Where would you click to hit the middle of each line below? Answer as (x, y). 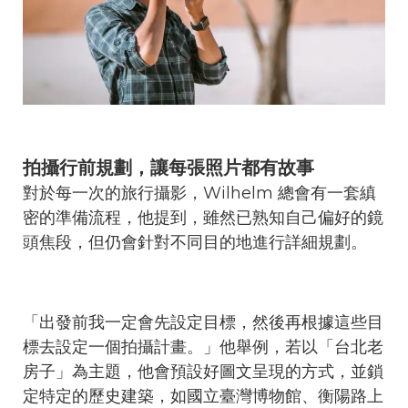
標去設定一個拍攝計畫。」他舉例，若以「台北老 (203, 347)
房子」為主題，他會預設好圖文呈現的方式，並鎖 (203, 371)
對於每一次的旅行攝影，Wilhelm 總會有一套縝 (199, 193)
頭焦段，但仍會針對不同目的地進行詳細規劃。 (195, 242)
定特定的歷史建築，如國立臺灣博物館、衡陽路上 (203, 396)
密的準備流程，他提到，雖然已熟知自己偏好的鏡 (203, 217)
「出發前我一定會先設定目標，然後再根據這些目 (203, 322)
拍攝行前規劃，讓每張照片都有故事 (168, 167)
